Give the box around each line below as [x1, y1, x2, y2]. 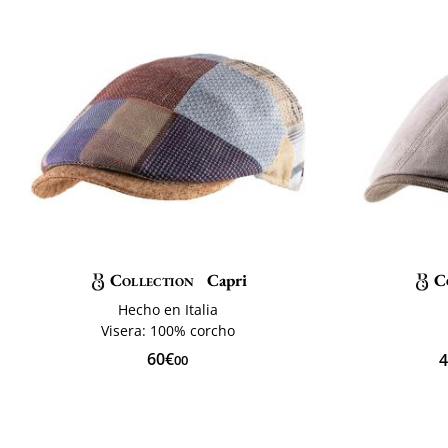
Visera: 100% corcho [100, 320, 235, 340]
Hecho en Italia [117, 299, 218, 319]
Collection [109, 268, 194, 291]
